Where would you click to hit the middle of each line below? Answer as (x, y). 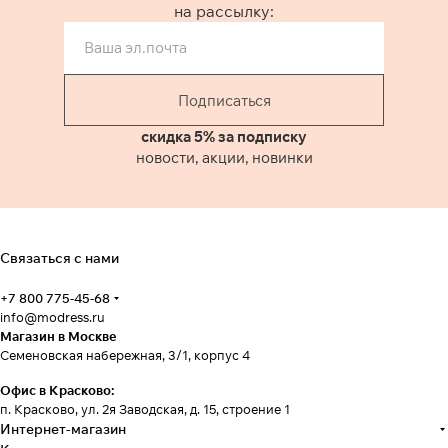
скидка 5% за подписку (224, 136)
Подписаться (224, 100)
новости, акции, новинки (224, 157)
